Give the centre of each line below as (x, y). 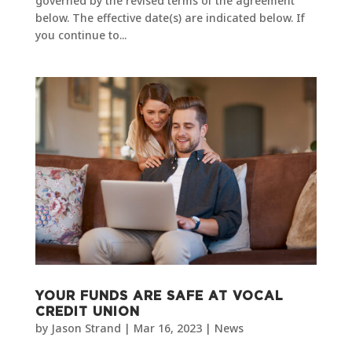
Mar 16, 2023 (167, 328)
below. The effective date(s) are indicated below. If (170, 17)
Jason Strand (86, 328)
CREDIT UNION (87, 312)
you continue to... (81, 35)
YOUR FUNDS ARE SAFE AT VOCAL (159, 296)
